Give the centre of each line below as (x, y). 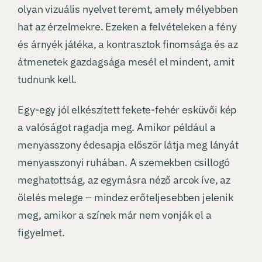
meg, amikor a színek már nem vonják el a (115, 215)
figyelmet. (41, 233)
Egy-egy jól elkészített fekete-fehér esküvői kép (127, 110)
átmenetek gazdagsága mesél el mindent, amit (126, 62)
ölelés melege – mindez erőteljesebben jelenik (125, 198)
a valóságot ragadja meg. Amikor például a (117, 127)
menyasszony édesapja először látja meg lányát (128, 145)
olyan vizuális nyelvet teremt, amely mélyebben (128, 9)
